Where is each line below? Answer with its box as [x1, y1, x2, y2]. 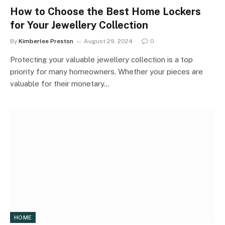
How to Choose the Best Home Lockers [10, 5, 201, 18]
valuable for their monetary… [10, 79, 109, 88]
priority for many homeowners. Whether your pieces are [10, 67, 203, 76]
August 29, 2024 [84, 37, 133, 45]
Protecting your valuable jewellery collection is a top [10, 55, 193, 64]
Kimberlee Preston [19, 37, 73, 45]
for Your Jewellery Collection [10, 19, 148, 31]
